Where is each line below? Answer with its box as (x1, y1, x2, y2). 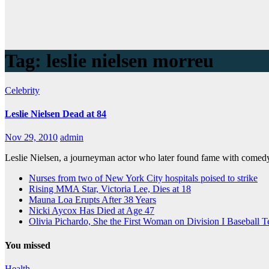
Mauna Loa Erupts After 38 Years (29, 195, 156, 205)
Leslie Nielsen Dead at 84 (5, 109, 106, 119)
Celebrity (5, 85, 40, 95)
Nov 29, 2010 (5, 132, 58, 143)
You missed (5, 240, 50, 250)
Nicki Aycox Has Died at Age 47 (29, 205, 154, 216)
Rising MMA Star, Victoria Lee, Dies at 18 (29, 184, 191, 195)
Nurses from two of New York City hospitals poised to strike (29, 173, 258, 184)
